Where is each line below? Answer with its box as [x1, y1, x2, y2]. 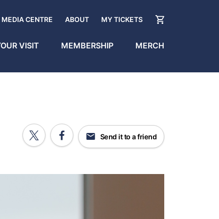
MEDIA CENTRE [1, 15, 53, 23]
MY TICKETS [101, 15, 143, 23]
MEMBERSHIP [61, 40, 113, 50]
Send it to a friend [98, 132, 156, 141]
